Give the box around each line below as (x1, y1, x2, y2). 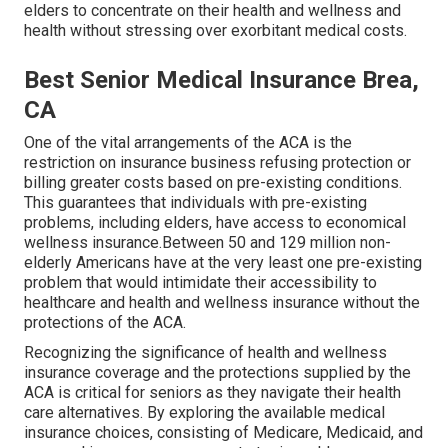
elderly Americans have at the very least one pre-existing (24, 253, 422, 273)
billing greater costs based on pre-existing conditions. (24, 173, 402, 193)
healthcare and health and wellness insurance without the (24, 293, 420, 313)
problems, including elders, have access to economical (24, 213, 406, 233)
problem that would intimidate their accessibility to (24, 273, 377, 293)
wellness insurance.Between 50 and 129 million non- (24, 233, 391, 253)
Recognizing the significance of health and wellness (24, 343, 387, 363)
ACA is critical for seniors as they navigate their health (24, 383, 401, 403)
